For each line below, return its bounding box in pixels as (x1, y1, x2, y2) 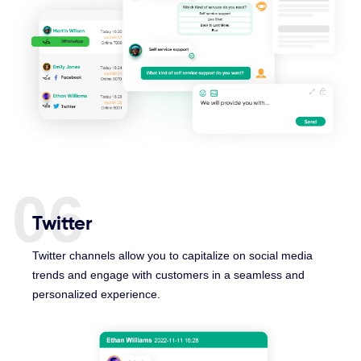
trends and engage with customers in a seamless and (32, 268, 305, 282)
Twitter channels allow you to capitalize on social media (32, 249, 313, 263)
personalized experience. (32, 288, 160, 301)
